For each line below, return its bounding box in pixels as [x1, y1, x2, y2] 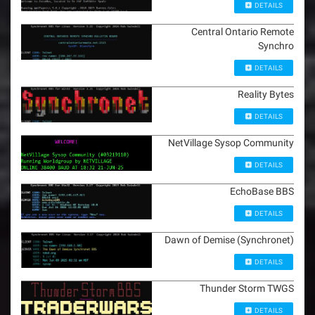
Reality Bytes [238, 89, 294, 100]
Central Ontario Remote [191, 26, 294, 37]
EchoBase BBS [230, 186, 294, 197]
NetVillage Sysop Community [168, 137, 294, 148]
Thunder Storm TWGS [200, 283, 294, 294]
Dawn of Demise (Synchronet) [165, 234, 294, 245]
